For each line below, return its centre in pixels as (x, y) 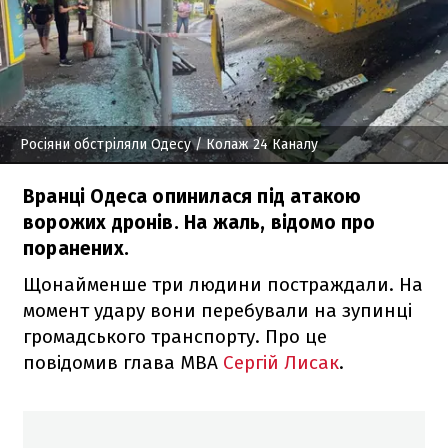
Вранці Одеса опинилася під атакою (192, 196)
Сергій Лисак (281, 362)
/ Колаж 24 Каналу (254, 144)
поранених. (76, 248)
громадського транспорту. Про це (175, 336)
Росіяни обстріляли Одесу (105, 144)
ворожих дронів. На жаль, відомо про (199, 222)
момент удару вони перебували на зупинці (217, 310)
